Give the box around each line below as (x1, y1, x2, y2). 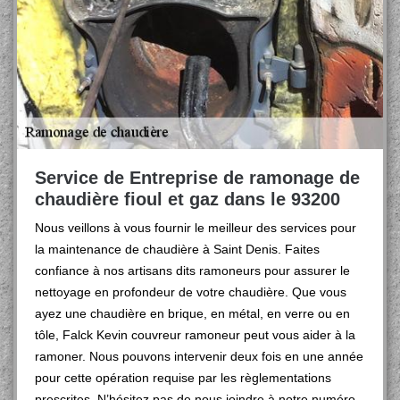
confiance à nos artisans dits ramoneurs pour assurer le (35, 263, 350, 278)
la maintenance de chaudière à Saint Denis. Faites (35, 242, 320, 256)
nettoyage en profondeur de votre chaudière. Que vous (35, 285, 346, 299)
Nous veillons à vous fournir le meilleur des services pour (35, 221, 356, 235)
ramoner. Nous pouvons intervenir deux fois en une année (35, 349, 363, 363)
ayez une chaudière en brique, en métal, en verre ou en (35, 306, 350, 321)
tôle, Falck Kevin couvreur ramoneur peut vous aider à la (35, 328, 355, 342)
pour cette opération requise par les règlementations (35, 371, 331, 385)
